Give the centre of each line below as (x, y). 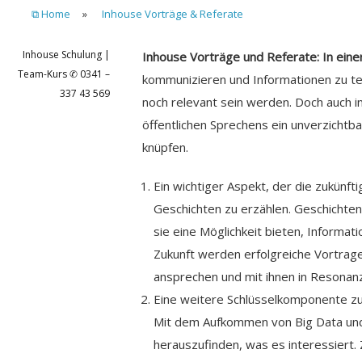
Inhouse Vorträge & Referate (173, 13)
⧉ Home (51, 13)
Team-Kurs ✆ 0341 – (64, 74)
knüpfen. (166, 147)
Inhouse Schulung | (67, 54)
